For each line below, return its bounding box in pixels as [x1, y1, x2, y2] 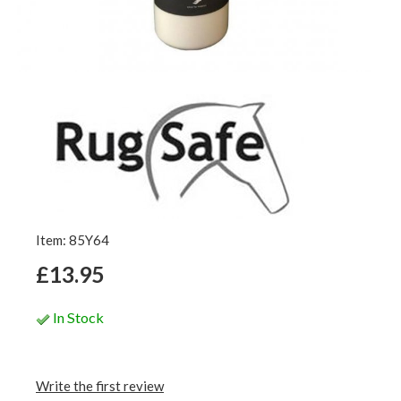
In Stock [50, 308, 104, 326]
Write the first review [36, 377, 164, 394]
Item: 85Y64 [36, 231, 109, 248]
